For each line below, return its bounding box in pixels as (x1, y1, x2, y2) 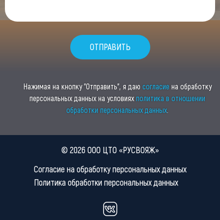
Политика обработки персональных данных (33, 177, 178, 188)
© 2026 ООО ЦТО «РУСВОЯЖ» (61, 144, 159, 156)
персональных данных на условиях (29, 93, 136, 103)
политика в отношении (136, 93, 205, 103)
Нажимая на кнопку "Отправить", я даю (23, 82, 142, 91)
